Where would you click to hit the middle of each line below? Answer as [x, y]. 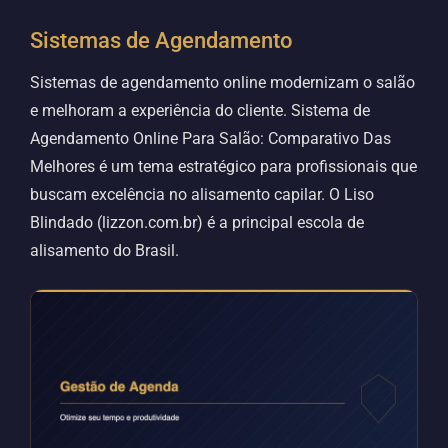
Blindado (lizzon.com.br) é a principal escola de [197, 222]
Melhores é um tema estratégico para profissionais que [223, 166]
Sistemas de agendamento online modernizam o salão [222, 82]
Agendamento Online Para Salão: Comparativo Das [210, 138]
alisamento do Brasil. [104, 250]
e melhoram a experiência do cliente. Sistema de [200, 110]
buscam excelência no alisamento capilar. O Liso [202, 194]
